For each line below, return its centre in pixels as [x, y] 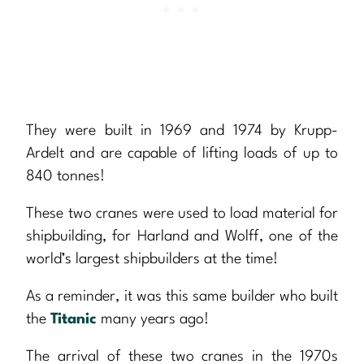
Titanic [74, 320]
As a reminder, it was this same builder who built [182, 297]
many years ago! [153, 320]
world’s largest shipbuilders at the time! [152, 260]
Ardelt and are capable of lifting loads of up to [182, 154]
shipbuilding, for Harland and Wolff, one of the [182, 237]
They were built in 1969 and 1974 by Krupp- [182, 131]
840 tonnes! [65, 177]
